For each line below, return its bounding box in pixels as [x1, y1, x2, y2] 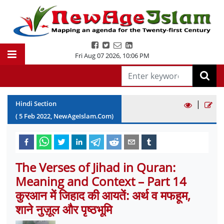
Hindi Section [15, 99, 56, 108]
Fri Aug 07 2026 [74, 51, 119, 60]
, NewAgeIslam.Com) [50, 111, 113, 120]
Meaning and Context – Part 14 [15, 173, 186, 189]
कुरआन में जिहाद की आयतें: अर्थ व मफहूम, [15, 187, 190, 203]
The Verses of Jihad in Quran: [15, 159, 175, 175]
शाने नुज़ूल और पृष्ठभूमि [15, 201, 112, 217]
